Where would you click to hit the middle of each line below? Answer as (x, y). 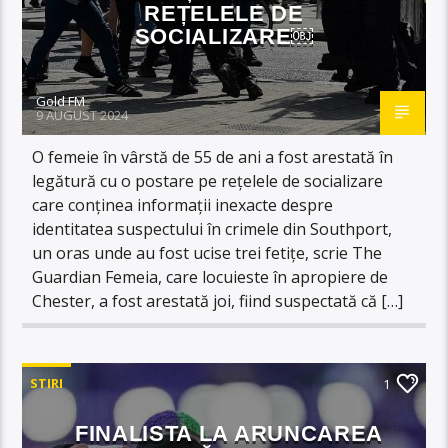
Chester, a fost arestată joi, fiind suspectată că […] (218, 300)
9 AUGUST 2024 (82, 114)
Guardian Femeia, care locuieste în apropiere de (210, 276)
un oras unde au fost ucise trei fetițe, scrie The (207, 252)
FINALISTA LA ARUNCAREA (229, 433)
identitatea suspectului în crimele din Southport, (212, 228)
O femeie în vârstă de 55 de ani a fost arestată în (213, 156)
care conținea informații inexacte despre (183, 204)
